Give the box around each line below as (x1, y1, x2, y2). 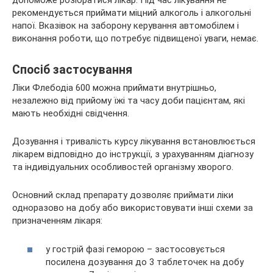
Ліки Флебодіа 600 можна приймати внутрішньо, (12, 82, 216, 94)
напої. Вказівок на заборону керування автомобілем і (12, 20, 239, 32)
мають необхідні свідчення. (12, 108, 129, 119)
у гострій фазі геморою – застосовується (46, 243, 225, 255)
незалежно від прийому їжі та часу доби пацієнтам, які (12, 95, 245, 107)
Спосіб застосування (12, 62, 132, 77)
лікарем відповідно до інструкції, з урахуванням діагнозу (12, 149, 253, 160)
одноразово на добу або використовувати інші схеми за (12, 202, 253, 214)
